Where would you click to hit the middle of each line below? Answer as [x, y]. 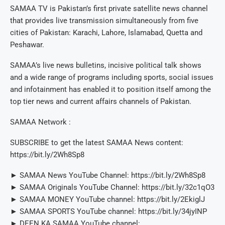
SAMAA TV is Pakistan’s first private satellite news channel [109, 9]
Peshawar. [27, 45]
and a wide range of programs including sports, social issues [112, 78]
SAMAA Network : [40, 122]
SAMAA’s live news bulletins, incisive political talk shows [106, 66]
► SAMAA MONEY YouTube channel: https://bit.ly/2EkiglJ [107, 200]
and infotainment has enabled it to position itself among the [110, 90]
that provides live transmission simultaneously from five [104, 21]
